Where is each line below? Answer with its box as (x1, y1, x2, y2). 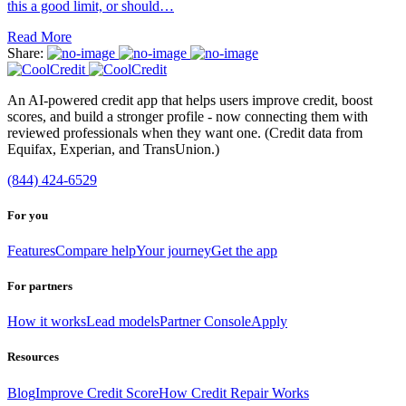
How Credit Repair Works (159, 384, 309, 401)
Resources (7, 350, 59, 364)
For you (7, 208, 48, 222)
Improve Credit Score (35, 384, 159, 401)
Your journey (136, 242, 211, 258)
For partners (7, 279, 72, 294)
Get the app (211, 242, 277, 258)
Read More (7, 28, 72, 44)
